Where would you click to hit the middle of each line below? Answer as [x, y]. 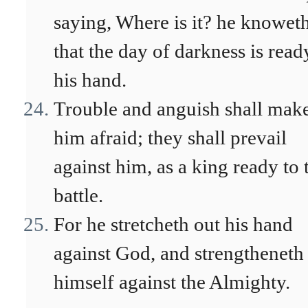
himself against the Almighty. [172, 282]
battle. [78, 195]
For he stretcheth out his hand [173, 224]
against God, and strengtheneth [179, 253]
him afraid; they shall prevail [170, 137]
